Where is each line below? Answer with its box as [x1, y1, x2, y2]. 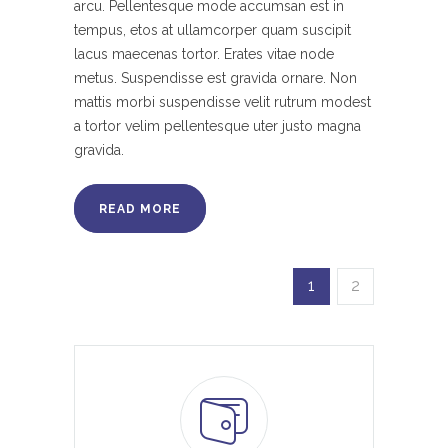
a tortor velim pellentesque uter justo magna [74, 118, 361, 135]
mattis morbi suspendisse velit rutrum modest [74, 94, 371, 111]
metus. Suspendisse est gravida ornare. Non [74, 70, 357, 87]
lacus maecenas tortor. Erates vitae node [74, 46, 334, 63]
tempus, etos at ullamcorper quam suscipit [74, 22, 351, 39]
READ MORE [99, 202, 181, 217]
